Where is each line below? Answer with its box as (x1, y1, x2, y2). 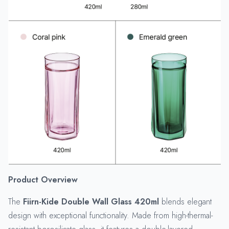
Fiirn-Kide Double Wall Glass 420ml (23, 195, 159, 208)
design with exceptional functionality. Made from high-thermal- (8, 209, 213, 221)
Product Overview (8, 173, 78, 186)
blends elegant (159, 195, 212, 208)
